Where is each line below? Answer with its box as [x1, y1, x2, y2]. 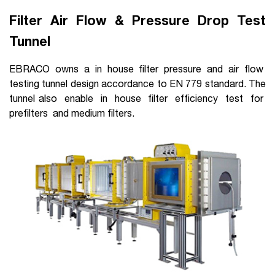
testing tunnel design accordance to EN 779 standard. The [9, 78, 266, 90]
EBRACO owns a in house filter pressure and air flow [9, 63, 266, 75]
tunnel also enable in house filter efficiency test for [9, 93, 266, 104]
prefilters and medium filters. [9, 107, 134, 119]
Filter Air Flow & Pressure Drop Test [9, 12, 266, 29]
